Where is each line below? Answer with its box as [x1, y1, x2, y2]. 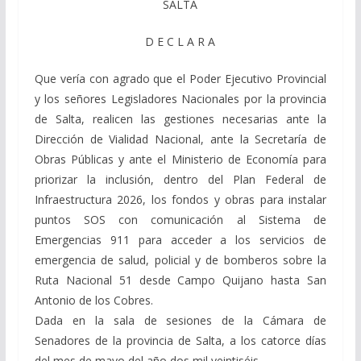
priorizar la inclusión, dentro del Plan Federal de [34, 171, 327, 187]
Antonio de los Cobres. [34, 292, 153, 308]
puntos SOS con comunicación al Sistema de [34, 211, 327, 227]
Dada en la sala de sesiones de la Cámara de [34, 312, 327, 328]
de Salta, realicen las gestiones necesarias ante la [34, 110, 327, 127]
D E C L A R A [145, 33, 216, 49]
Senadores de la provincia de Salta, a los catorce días [34, 332, 327, 348]
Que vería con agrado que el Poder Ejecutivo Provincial [34, 70, 327, 86]
